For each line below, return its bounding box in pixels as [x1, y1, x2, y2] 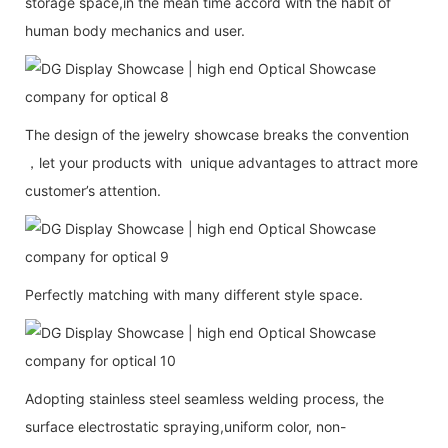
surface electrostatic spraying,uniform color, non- [25, 417, 346, 435]
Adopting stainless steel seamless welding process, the [25, 389, 384, 407]
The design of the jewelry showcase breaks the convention [25, 125, 409, 143]
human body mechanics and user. [25, 21, 245, 39]
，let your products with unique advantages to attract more [25, 153, 418, 171]
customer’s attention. [25, 181, 161, 199]
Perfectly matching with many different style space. [25, 285, 363, 303]
